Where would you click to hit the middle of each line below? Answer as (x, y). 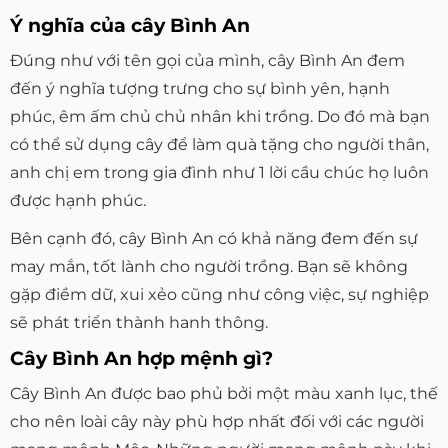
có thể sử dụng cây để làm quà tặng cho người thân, (219, 144)
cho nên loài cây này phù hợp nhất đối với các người (217, 421)
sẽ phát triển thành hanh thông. (139, 322)
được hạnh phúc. (78, 200)
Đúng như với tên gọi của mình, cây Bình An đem (207, 60)
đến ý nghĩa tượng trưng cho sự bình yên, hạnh (200, 88)
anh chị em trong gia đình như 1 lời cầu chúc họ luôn (219, 172)
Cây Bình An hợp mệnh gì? (141, 358)
